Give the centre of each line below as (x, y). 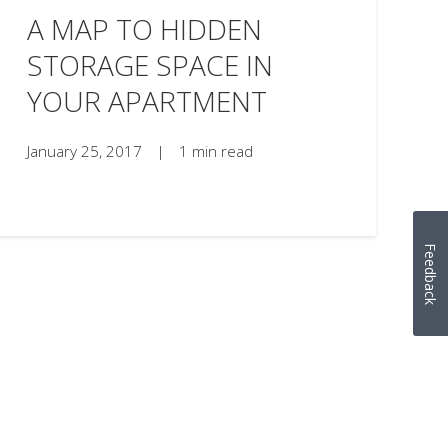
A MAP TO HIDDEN (144, 28)
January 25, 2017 (86, 152)
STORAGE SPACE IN (149, 64)
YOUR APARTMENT (146, 100)
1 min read (215, 152)
